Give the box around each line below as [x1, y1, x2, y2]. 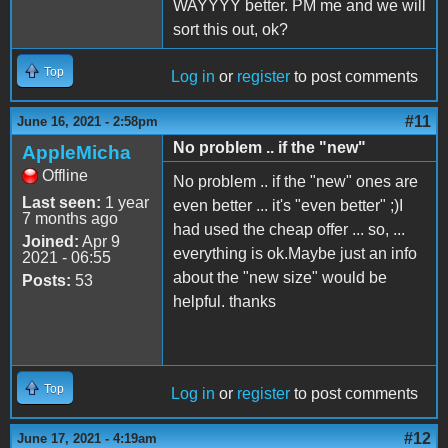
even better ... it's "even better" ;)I [173, 197, 403, 215]
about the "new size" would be [173, 269, 387, 287]
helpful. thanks [173, 293, 276, 311]
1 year [101, 194, 149, 212]
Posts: [22, 272, 71, 290]
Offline [42, 167, 88, 185]
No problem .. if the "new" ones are [173, 173, 418, 191]
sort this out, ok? [173, 21, 288, 39]
